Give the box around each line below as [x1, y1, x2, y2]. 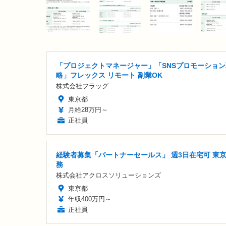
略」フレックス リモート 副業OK [56, 71, 162, 79]
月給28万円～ [68, 105, 108, 114]
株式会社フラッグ [56, 82, 108, 90]
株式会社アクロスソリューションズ [56, 171, 161, 179]
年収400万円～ [68, 195, 111, 203]
